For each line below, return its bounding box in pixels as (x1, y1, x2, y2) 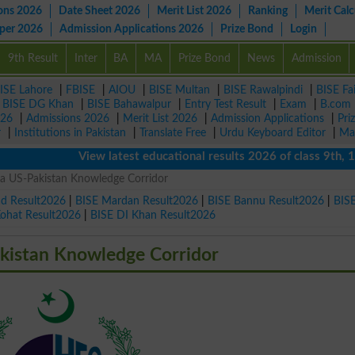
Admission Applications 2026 (59, 23, 204, 35)
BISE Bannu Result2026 (208, 194, 325, 207)
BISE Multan (149, 84, 210, 96)
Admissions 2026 (26, 113, 109, 124)
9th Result (7, 52, 58, 64)
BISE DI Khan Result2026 (90, 208, 216, 221)
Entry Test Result (185, 98, 266, 110)
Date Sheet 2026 (59, 5, 140, 17)
